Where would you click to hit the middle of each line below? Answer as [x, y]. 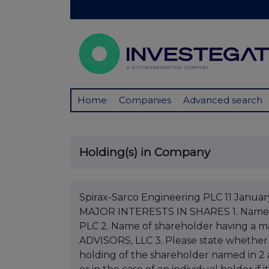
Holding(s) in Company [145, 153]
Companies [145, 100]
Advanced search [223, 100]
